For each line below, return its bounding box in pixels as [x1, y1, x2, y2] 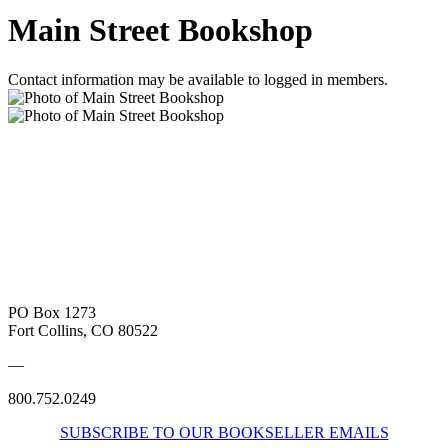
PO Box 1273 [8, 303, 96, 321]
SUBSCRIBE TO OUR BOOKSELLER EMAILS [59, 423, 389, 441]
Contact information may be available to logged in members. [8, 70, 388, 88]
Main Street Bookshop [8, 12, 313, 49]
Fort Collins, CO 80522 [8, 321, 158, 339]
